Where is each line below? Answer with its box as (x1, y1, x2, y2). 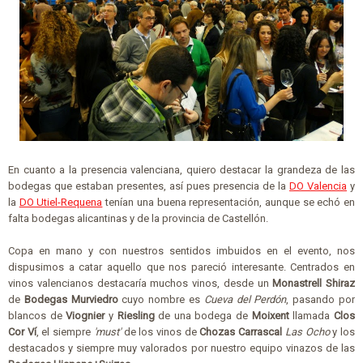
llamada (288, 309, 335, 322)
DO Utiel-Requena (19, 195, 103, 208)
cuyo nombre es (117, 293, 204, 305)
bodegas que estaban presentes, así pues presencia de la (8, 179, 289, 192)
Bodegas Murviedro (23, 293, 118, 305)
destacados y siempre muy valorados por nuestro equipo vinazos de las (8, 341, 355, 354)
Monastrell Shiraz (272, 276, 355, 289)
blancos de (8, 309, 66, 322)
